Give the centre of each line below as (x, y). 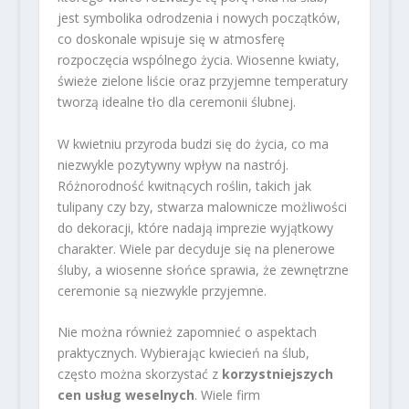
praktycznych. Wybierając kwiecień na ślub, (183, 353)
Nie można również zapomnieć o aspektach (187, 332)
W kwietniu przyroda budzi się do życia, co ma (193, 143)
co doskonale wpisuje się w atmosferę (171, 39)
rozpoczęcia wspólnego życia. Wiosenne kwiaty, (198, 60)
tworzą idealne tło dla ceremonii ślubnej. (176, 102)
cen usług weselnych (126, 395)
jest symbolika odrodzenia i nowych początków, (199, 18)
